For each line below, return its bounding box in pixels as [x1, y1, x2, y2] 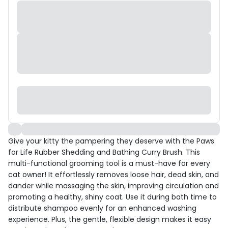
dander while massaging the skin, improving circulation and [8, 181, 219, 191]
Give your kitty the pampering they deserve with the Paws [8, 136, 214, 146]
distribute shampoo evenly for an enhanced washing [8, 203, 196, 213]
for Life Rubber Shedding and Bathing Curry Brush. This [8, 147, 200, 157]
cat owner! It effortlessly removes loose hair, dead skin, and [8, 169, 219, 180]
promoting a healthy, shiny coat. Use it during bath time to [8, 192, 217, 202]
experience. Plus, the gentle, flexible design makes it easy [8, 214, 211, 224]
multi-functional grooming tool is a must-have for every [8, 158, 210, 168]
